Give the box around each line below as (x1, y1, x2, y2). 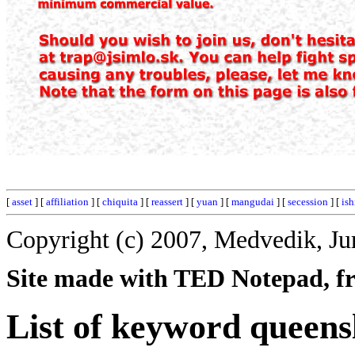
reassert (151, 196, 183, 208)
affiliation (46, 196, 89, 208)
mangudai (231, 196, 274, 208)
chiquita (102, 196, 138, 208)
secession (288, 196, 328, 208)
